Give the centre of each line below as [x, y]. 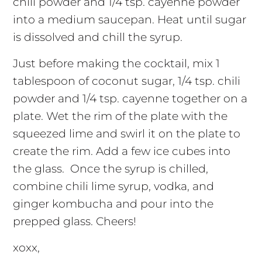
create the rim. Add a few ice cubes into [121, 151]
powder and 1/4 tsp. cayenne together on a [130, 99]
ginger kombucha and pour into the [113, 204]
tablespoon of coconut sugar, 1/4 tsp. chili [126, 81]
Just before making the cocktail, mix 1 [116, 64]
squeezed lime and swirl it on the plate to [126, 134]
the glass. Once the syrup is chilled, [110, 169]
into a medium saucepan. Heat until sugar [129, 20]
